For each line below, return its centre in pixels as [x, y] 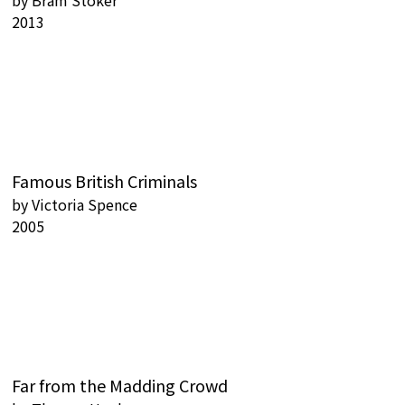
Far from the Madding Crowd [120, 385]
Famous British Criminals [104, 181]
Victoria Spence [85, 204]
